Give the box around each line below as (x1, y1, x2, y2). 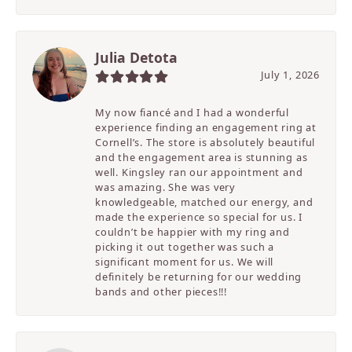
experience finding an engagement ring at (95, 120, 317, 135)
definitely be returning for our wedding (95, 269, 302, 284)
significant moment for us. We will (95, 255, 274, 269)
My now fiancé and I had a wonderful (95, 105, 290, 120)
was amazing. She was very (95, 180, 236, 195)
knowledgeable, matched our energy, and (95, 195, 313, 210)
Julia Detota (95, 48, 178, 68)
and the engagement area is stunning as (95, 150, 308, 165)
